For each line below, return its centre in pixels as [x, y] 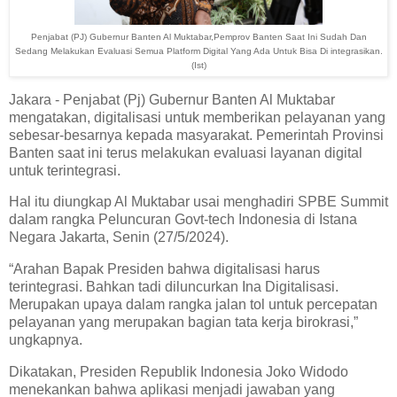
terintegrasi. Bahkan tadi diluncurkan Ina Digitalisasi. [174, 287]
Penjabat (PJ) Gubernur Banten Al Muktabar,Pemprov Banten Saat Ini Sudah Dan [198, 36]
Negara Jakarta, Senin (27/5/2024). [119, 237]
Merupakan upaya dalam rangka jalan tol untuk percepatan [193, 305]
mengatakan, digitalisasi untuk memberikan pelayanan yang [197, 117]
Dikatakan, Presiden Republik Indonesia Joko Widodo [179, 372]
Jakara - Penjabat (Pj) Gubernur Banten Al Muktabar [172, 99]
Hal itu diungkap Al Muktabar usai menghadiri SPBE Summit [198, 202]
